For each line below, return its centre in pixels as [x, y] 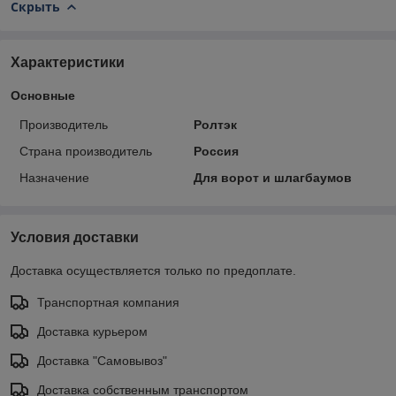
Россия [216, 152]
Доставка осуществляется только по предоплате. [153, 271]
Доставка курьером [92, 332]
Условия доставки [75, 238]
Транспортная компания [108, 303]
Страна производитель [86, 152]
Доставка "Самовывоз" [102, 361]
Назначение [54, 178]
